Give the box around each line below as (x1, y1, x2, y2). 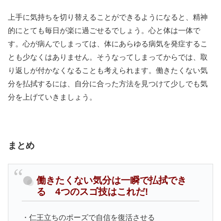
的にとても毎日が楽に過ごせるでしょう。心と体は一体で (8, 26, 200, 35)
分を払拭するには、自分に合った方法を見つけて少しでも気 (8, 79, 208, 88)
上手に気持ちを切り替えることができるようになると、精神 (8, 12, 208, 21)
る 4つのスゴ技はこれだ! (37, 186, 148, 197)
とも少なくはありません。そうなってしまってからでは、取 (8, 52, 208, 61)
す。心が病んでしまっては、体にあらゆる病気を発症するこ (8, 39, 208, 48)
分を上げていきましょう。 (8, 92, 97, 101)
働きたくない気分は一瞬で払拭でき (37, 175, 186, 185)
